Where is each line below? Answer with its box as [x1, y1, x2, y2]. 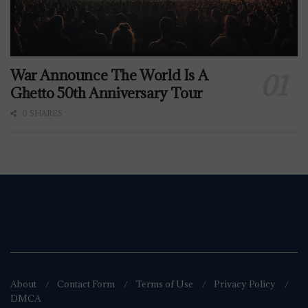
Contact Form [57, 278, 115, 291]
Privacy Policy [214, 278, 276, 291]
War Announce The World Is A [10, 65, 208, 85]
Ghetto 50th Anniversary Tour [10, 83, 203, 102]
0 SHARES [20, 107, 63, 118]
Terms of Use [135, 278, 193, 291]
